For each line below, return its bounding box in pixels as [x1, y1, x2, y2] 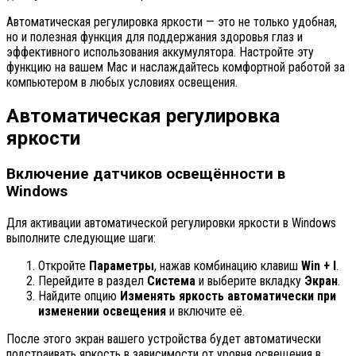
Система [147, 273, 195, 289]
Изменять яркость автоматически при [120, 288, 336, 304]
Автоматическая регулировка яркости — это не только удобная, [6, 14, 337, 29]
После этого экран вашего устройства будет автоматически [6, 331, 321, 347]
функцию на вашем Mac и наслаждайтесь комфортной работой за [6, 59, 345, 75]
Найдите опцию [38, 288, 120, 304]
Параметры [89, 258, 154, 274]
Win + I [301, 258, 336, 274]
